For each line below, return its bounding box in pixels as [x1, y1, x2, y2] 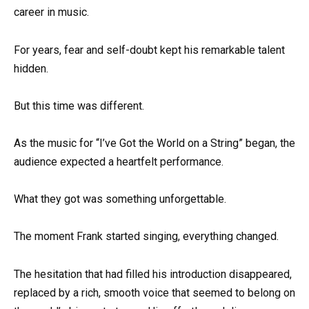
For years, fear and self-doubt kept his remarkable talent [14, 43, 285, 57]
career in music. [14, 6, 89, 19]
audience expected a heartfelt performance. [14, 154, 223, 168]
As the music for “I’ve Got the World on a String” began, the [14, 136, 295, 150]
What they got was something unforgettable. [14, 192, 226, 206]
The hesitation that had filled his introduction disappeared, [14, 267, 292, 281]
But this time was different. [14, 99, 144, 112]
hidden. [14, 61, 48, 75]
